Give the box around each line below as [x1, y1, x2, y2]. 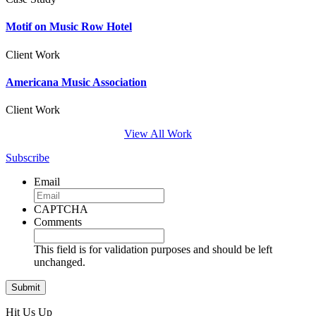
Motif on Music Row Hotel [6, 20, 132, 33]
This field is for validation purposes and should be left [34, 243, 272, 256]
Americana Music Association [6, 75, 147, 88]
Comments [34, 216, 82, 229]
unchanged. [34, 256, 85, 269]
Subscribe [6, 152, 49, 164]
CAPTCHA [34, 203, 88, 216]
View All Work [124, 128, 192, 140]
